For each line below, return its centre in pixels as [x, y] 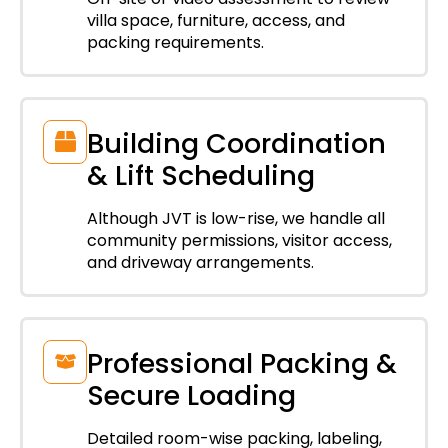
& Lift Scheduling [201, 175]
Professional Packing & [242, 363]
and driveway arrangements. [200, 262]
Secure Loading [191, 395]
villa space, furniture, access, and [216, 20]
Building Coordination [236, 143]
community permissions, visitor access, [239, 240]
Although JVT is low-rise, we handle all [236, 218]
